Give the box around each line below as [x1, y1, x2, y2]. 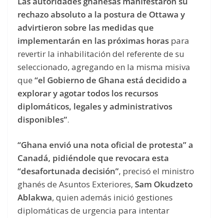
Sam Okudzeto [135, 179, 193, 190]
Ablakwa [18, 192, 52, 203]
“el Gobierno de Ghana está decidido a [35, 74, 187, 86]
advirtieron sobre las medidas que [18, 21, 154, 33]
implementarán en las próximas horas [18, 35, 171, 46]
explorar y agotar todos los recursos [18, 87, 158, 99]
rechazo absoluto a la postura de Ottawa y [18, 8, 185, 20]
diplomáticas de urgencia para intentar [18, 205, 169, 217]
